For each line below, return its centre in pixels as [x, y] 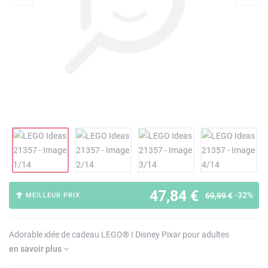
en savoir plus [36, 249]
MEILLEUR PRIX [52, 195]
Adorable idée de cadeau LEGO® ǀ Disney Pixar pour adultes [119, 234]
